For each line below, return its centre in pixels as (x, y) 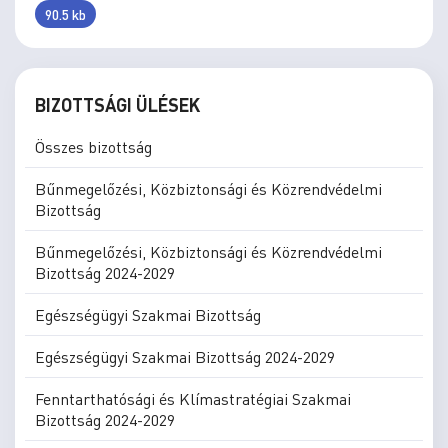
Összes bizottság (93, 146)
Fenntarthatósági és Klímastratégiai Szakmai (193, 398)
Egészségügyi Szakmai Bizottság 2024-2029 (185, 356)
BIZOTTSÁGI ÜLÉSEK (117, 104)
